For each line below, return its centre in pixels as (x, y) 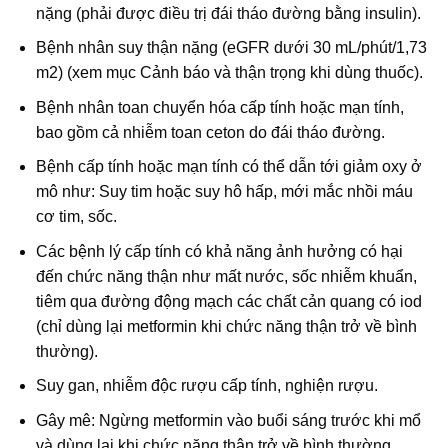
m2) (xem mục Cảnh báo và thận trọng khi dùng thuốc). (229, 73)
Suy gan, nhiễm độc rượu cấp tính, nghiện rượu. (206, 386)
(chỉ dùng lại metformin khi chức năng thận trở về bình (226, 326)
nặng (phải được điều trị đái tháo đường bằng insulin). (228, 13)
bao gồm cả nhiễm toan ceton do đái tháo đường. (210, 132)
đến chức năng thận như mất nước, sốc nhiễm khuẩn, (226, 276)
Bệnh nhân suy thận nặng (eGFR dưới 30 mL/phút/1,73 (231, 48)
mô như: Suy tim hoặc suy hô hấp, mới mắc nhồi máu (224, 192)
